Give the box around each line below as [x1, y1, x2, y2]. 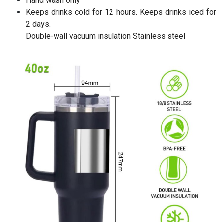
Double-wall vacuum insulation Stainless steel [26, 31, 185, 41]
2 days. [26, 19, 51, 29]
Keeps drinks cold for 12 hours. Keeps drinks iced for [26, 7, 216, 17]
